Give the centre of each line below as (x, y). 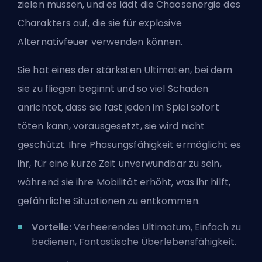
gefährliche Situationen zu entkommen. (110, 201)
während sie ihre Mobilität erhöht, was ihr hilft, (124, 182)
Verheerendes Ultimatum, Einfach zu (157, 227)
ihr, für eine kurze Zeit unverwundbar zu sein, (120, 163)
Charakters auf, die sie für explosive (100, 23)
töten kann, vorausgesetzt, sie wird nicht (111, 126)
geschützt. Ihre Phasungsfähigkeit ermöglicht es (129, 144)
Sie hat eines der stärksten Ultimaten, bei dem (125, 70)
